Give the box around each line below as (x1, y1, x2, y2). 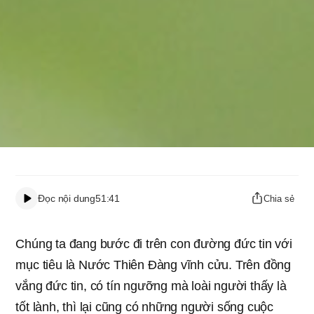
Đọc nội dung (38, 192, 96, 204)
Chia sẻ (263, 193, 294, 204)
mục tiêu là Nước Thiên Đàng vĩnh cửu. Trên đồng (15, 258, 291, 272)
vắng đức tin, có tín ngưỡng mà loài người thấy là (15, 279, 287, 293)
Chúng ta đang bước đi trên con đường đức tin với (15, 237, 292, 251)
